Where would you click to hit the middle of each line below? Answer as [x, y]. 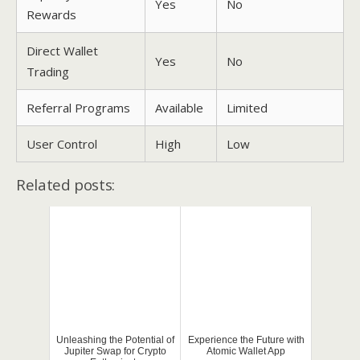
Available [179, 107]
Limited [247, 107]
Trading [48, 71]
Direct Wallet [62, 50]
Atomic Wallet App [246, 351]
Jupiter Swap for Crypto [115, 351]
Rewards [51, 14]
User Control [62, 143]
